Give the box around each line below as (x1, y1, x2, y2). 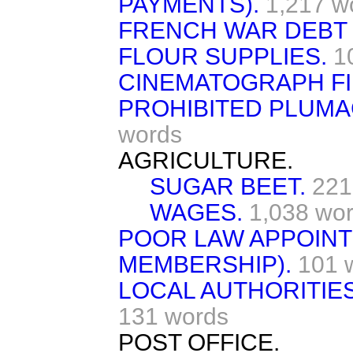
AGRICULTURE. (118, 147, 293, 173)
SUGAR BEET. (150, 173, 306, 199)
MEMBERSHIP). (118, 251, 292, 277)
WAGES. (150, 199, 243, 225)
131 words (118, 303, 229, 329)
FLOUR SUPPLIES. (118, 43, 327, 69)
